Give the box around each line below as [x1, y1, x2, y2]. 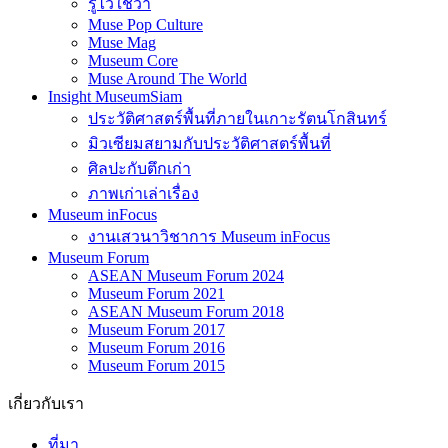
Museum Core [88, 51, 178, 69]
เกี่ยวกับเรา [8, 394, 84, 412]
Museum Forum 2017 [88, 320, 225, 338]
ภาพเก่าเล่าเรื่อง [88, 184, 199, 202]
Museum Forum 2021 [88, 284, 225, 302]
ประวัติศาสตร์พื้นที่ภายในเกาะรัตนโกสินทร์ [88, 109, 387, 127]
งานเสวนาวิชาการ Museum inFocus [88, 227, 330, 245]
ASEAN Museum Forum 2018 [88, 302, 284, 320]
